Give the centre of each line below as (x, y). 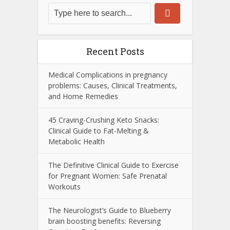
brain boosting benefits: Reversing (104, 221)
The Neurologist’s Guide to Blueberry (110, 210)
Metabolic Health (76, 142)
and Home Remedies (83, 97)
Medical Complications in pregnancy (108, 75)
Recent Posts (115, 52)
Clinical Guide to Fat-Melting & (99, 131)
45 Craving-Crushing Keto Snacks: (104, 120)
